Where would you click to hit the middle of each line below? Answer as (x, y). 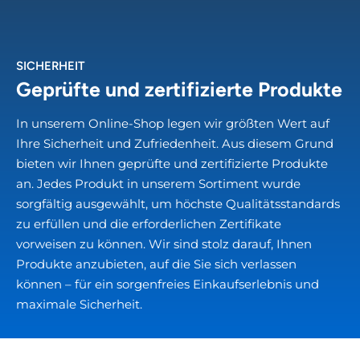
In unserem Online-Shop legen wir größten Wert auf (173, 124)
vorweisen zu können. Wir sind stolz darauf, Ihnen (164, 244)
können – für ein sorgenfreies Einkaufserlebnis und (168, 284)
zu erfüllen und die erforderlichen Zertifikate (149, 224)
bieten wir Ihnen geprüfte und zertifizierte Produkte (172, 164)
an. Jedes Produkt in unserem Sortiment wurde (158, 184)
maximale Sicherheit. (79, 305)
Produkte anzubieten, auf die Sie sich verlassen (156, 264)
